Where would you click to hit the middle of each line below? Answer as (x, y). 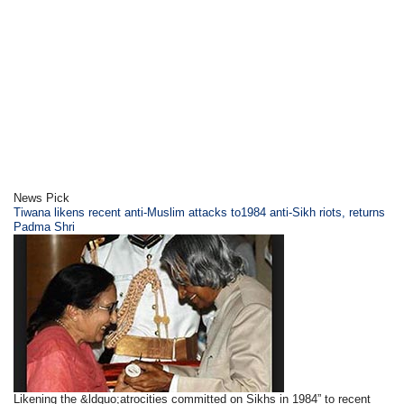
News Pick (42, 198)
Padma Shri (45, 227)
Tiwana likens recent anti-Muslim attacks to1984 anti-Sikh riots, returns (200, 212)
